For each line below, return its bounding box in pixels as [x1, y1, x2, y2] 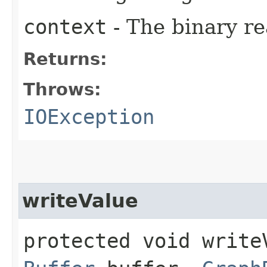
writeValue [22, 190, 138, 212]
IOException [23, 104, 154, 129]
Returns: [23, 48, 107, 69]
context [23, 14, 107, 39]
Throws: [23, 79, 101, 100]
